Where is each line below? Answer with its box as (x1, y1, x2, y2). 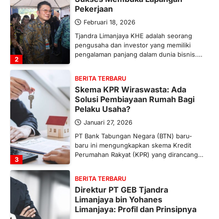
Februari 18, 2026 (83, 19, 135, 26)
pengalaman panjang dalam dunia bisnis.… (74, 50, 202, 59)
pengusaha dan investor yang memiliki (74, 41, 191, 49)
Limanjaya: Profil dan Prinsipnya (74, 204, 197, 215)
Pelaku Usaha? (74, 104, 131, 114)
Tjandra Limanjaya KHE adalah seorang (74, 32, 192, 40)
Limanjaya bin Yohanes (74, 195, 162, 205)
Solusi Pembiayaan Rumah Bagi (74, 94, 195, 105)
